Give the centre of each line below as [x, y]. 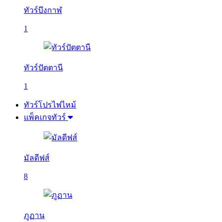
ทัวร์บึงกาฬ [43, 10]
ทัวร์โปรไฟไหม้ [50, 105]
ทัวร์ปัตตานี [43, 68]
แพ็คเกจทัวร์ [45, 117]
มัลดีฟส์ [37, 158]
